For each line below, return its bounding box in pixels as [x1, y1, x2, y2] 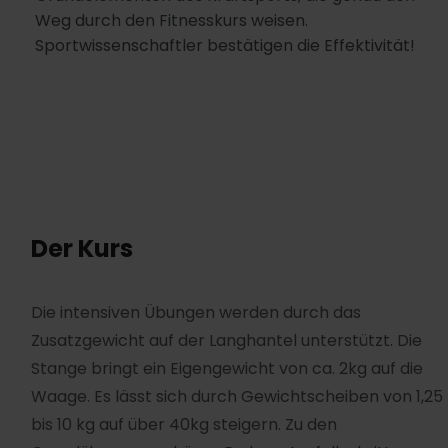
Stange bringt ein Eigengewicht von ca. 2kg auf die [31, 357, 423, 380]
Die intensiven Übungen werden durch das [31, 301, 361, 324]
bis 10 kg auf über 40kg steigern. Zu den [31, 413, 337, 436]
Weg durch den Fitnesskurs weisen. [35, 9, 308, 32]
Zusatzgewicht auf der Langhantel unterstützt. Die [31, 329, 422, 352]
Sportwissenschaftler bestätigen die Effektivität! [35, 34, 415, 57]
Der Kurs [31, 232, 133, 265]
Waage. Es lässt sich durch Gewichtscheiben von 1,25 [31, 385, 443, 408]
